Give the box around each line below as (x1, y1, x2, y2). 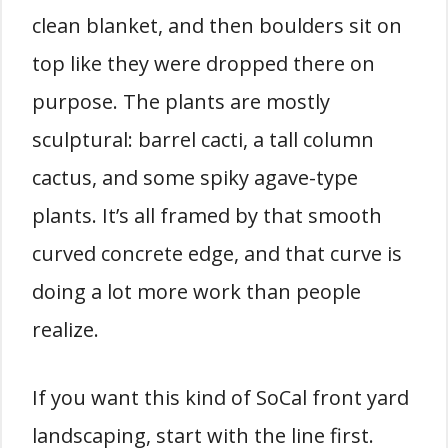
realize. (32, 316, 99, 344)
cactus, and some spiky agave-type (32, 164, 358, 192)
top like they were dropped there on (32, 50, 375, 78)
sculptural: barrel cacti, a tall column (32, 126, 374, 154)
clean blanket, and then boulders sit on (32, 12, 402, 40)
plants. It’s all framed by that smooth (32, 202, 382, 230)
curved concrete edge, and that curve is (32, 240, 402, 268)
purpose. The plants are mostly (32, 88, 330, 116)
